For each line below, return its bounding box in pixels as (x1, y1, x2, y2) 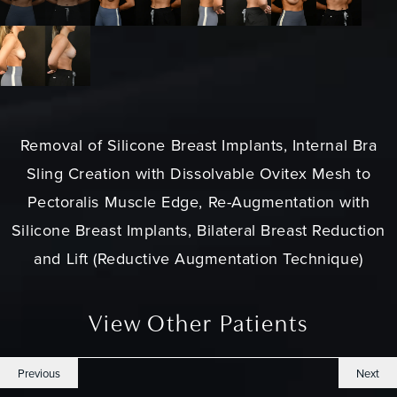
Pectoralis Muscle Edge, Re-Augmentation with (27, 191, 370, 214)
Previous (18, 364, 60, 381)
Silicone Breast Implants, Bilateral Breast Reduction (11, 219, 386, 242)
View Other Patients (88, 313, 309, 338)
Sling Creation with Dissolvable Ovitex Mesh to (26, 162, 371, 185)
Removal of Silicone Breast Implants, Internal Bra (19, 134, 378, 157)
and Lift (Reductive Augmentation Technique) (34, 247, 363, 270)
